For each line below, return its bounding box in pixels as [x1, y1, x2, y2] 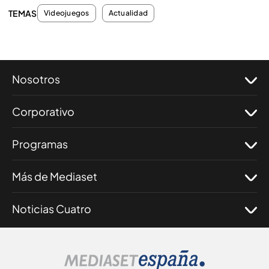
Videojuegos [44, 8, 89, 17]
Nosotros [12, 72, 60, 86]
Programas [12, 137, 68, 151]
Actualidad [108, 8, 148, 17]
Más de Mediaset [12, 169, 97, 183]
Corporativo [12, 104, 74, 118]
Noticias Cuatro [12, 202, 91, 216]
